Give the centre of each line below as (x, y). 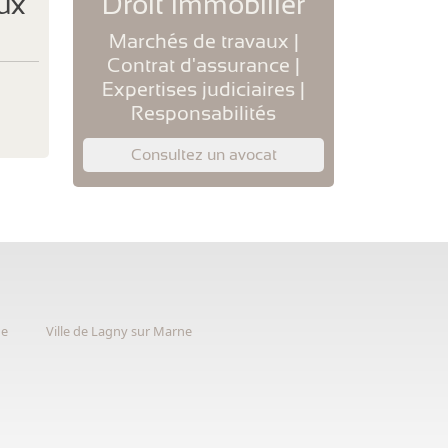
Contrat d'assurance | (203, 64)
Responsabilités (203, 112)
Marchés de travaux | (203, 40)
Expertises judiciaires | (203, 88)
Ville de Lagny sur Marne (119, 331)
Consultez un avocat (203, 154)
